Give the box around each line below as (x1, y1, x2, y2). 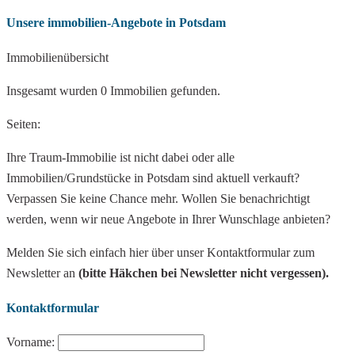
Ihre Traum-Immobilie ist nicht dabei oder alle (6, 150, 235, 164)
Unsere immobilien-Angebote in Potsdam (6, 16, 226, 30)
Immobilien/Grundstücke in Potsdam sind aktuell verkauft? (6, 170, 303, 185)
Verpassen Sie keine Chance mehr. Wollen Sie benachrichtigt (6, 191, 310, 205)
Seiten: (6, 116, 40, 131)
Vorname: (6, 335, 58, 349)
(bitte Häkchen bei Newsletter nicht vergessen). (78, 265, 329, 280)
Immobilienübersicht (6, 50, 109, 64)
